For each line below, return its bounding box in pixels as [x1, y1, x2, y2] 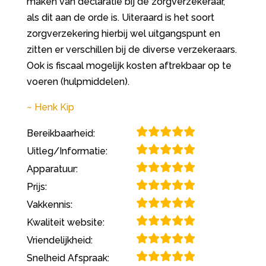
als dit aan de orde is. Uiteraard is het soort [26, 12, 214, 23]
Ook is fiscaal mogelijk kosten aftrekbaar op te [26, 60, 232, 71]
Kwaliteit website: [26, 217, 104, 228]
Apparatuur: [26, 163, 78, 175]
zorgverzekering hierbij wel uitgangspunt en [26, 28, 220, 39]
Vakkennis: [26, 199, 72, 210]
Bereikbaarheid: [26, 128, 95, 139]
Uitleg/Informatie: [26, 145, 107, 157]
